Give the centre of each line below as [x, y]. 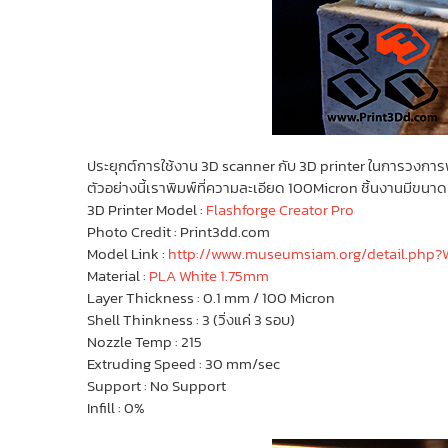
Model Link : [127, 253]
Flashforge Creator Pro [280, 209]
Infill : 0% [116, 407]
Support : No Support [156, 385]
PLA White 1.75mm [209, 275]
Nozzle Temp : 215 [144, 341]
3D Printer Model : [146, 209]
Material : [118, 275]
